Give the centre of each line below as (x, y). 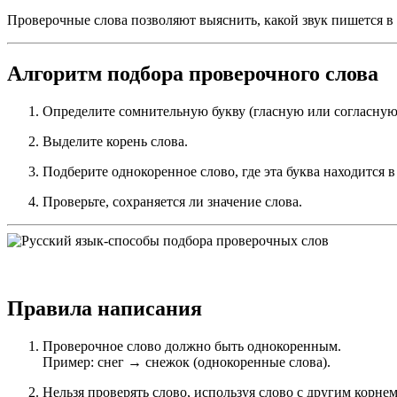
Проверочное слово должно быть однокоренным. (192, 346)
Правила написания (105, 308)
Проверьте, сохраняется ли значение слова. (172, 202)
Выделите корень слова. (115, 142)
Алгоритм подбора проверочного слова (193, 74)
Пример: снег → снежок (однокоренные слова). (187, 362)
